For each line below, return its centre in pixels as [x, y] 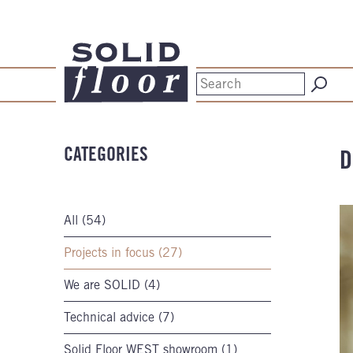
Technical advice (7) [119, 317]
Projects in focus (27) [123, 253]
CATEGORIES [106, 154]
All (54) [85, 220]
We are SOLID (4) [112, 285]
